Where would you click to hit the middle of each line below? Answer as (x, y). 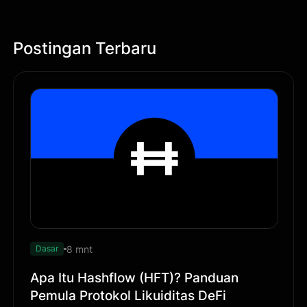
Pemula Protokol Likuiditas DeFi (128, 296)
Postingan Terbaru (85, 48)
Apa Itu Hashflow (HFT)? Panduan (135, 278)
